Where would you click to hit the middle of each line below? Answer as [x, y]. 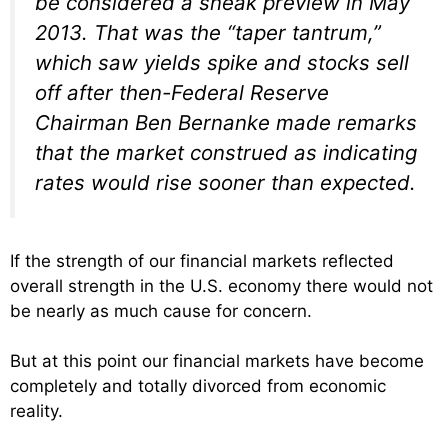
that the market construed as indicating [226, 153]
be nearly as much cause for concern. [161, 310]
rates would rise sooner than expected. [225, 183]
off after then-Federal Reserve [182, 93]
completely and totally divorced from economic [198, 386]
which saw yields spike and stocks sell [222, 63]
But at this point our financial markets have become [217, 361]
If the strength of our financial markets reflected [202, 260]
